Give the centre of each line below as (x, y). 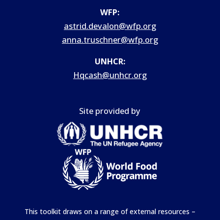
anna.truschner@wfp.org (110, 39)
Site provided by (110, 110)
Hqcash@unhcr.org (110, 75)
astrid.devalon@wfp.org (110, 26)
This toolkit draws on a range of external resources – (110, 211)
